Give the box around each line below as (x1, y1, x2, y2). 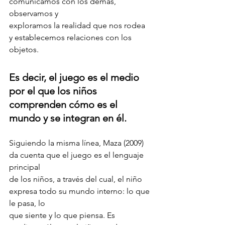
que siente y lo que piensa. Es (9, 210, 117, 220)
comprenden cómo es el (9, 98, 120, 110)
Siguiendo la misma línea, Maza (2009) (9, 138, 146, 148)
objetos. (9, 44, 39, 54)
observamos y (9, 8, 58, 18)
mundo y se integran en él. (9, 111, 127, 124)
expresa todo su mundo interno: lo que (9, 186, 152, 196)
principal (9, 162, 40, 172)
